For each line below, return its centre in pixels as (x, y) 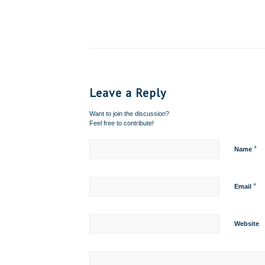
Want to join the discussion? (129, 114)
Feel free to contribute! (121, 123)
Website (246, 224)
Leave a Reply (127, 93)
